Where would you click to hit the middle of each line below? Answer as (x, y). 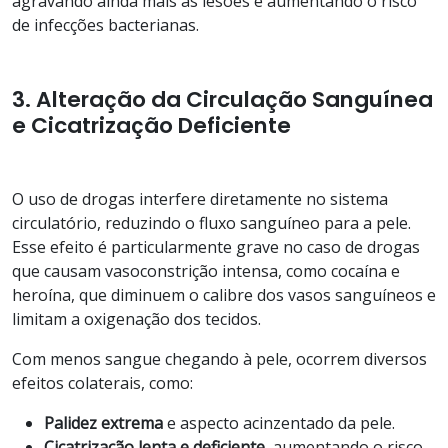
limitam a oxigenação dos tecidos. (136, 318)
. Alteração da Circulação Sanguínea (229, 99)
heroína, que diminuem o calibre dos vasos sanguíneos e (224, 294)
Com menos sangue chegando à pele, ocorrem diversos (219, 358)
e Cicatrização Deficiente (151, 125)
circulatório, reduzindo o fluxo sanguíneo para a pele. (211, 222)
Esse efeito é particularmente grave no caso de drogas (216, 246)
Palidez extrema (103, 422)
